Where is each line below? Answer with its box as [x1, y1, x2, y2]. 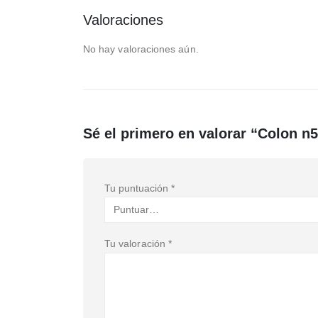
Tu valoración [104, 238, 168, 249]
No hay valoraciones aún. [83, 43, 199, 55]
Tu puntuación [104, 182, 171, 194]
